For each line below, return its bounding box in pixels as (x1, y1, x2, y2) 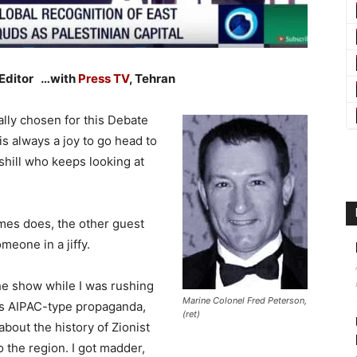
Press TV (78, 71, 129, 86)
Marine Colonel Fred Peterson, (182, 295, 307, 306)
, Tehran (129, 71, 175, 86)
